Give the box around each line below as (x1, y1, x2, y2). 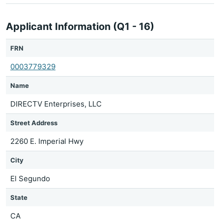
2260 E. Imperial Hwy (10, 137, 83, 146)
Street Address (10, 119, 57, 127)
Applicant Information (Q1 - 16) (6, 21, 154, 32)
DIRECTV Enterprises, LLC (10, 99, 102, 109)
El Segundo (10, 174, 50, 183)
